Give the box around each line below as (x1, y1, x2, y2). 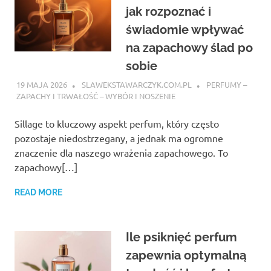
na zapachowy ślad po (126, 40, 253, 55)
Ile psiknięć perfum (126, 230, 237, 245)
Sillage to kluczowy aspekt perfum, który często (15, 117, 219, 130)
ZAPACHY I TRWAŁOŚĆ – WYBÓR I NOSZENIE (16, 91, 175, 102)
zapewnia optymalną (126, 248, 246, 263)
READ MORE (15, 188, 62, 198)
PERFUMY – (206, 79, 247, 90)
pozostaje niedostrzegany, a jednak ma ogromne (15, 132, 223, 145)
